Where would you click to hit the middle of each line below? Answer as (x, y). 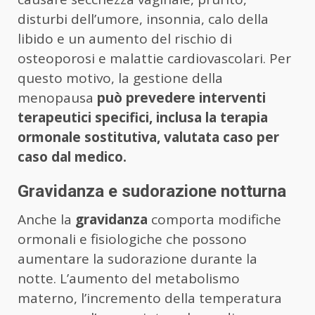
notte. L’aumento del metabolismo (129, 278)
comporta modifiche (214, 219)
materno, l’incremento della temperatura (150, 298)
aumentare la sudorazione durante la (137, 258)
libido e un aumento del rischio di (125, 38)
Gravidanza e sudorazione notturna (152, 191)
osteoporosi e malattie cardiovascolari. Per (154, 58)
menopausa (57, 97)
